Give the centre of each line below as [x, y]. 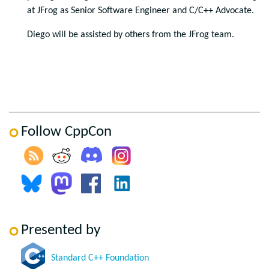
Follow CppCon [66, 132]
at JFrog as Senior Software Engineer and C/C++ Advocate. [141, 11]
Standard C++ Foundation [100, 258]
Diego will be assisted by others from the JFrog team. [131, 35]
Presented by [61, 230]
